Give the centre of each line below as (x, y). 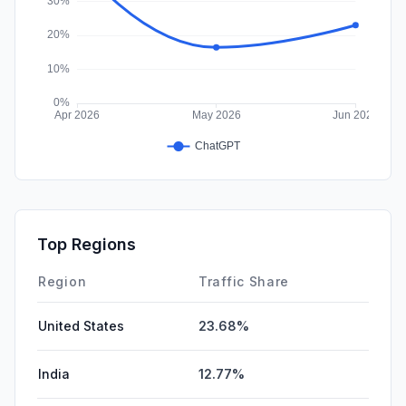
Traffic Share (244, 281)
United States (81, 325)
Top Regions (87, 244)
